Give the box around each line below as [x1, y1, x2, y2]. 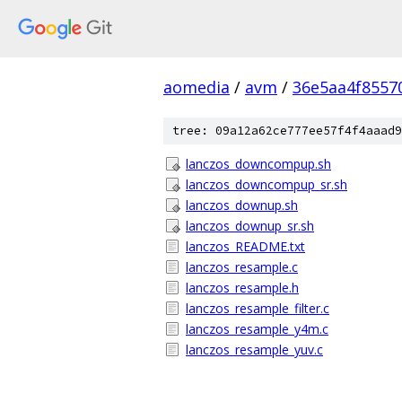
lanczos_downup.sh [186, 197, 298, 214]
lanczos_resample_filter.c [186, 300, 329, 317]
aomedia [163, 76, 230, 98]
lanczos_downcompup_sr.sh [186, 176, 347, 193]
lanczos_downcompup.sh [186, 155, 331, 172]
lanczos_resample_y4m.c [186, 320, 328, 337]
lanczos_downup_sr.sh [186, 217, 314, 234]
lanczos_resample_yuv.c [186, 341, 323, 358]
